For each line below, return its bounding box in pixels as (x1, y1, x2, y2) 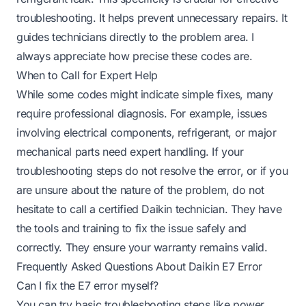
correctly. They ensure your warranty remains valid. (16, 240, 268, 254)
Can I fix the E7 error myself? (16, 278, 158, 292)
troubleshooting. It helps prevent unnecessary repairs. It (16, 10, 288, 25)
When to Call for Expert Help (16, 68, 158, 82)
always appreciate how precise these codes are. (16, 48, 253, 63)
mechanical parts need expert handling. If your (16, 144, 244, 158)
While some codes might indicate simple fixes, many (16, 87, 274, 101)
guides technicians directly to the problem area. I (16, 29, 255, 44)
